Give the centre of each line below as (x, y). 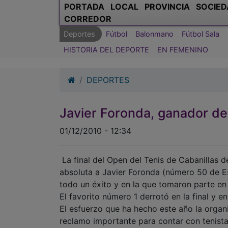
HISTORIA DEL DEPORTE (106, 49)
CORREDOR (88, 19)
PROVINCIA (167, 6)
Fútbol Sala (201, 34)
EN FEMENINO (183, 49)
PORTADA (84, 6)
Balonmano (154, 34)
